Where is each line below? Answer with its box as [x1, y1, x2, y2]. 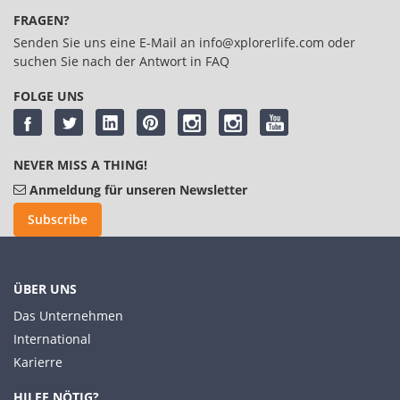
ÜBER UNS [13, 279, 77, 297]
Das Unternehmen [13, 306, 123, 324]
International [13, 329, 91, 347]
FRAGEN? [13, 11, 70, 29]
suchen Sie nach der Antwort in [13, 52, 205, 70]
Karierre [13, 353, 62, 371]
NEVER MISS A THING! [13, 155, 147, 173]
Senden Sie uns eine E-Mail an [13, 33, 199, 51]
